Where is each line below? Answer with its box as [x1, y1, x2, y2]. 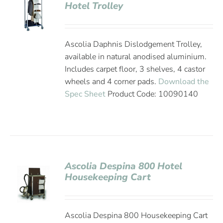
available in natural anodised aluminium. [65, 51, 207, 62]
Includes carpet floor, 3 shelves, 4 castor [65, 64, 206, 75]
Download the [158, 76, 210, 87]
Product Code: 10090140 [106, 89, 199, 100]
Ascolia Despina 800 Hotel [65, 160, 183, 173]
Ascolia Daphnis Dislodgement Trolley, [65, 39, 203, 50]
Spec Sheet [65, 89, 106, 100]
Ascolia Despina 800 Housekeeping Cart [65, 210, 208, 221]
